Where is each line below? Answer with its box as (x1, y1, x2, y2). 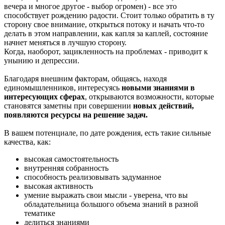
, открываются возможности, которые (85, 92, 214, 101)
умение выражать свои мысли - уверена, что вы (24, 191, 188, 200)
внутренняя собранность (24, 164, 108, 173)
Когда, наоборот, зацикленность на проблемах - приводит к (4, 47, 208, 56)
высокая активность (24, 182, 93, 191)
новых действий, (133, 101, 194, 110)
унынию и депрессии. (4, 56, 79, 65)
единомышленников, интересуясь (4, 83, 122, 92)
